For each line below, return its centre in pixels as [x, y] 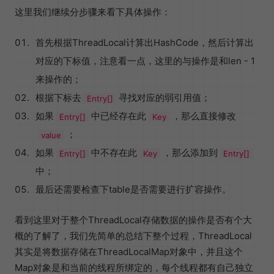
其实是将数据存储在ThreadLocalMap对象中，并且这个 [129, 252]
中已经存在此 [119, 116]
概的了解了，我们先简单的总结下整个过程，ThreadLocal [133, 236]
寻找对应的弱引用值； [165, 98]
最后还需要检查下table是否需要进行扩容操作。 [133, 190]
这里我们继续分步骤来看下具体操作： [93, 12]
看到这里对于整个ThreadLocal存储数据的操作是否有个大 [133, 220]
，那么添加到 [190, 153]
